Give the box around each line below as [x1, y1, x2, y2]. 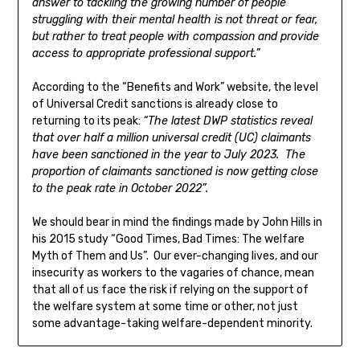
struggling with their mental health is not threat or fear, [31, 13, 318, 27]
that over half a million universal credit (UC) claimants [31, 131, 311, 145]
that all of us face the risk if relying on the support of [31, 283, 309, 297]
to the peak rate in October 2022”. [31, 182, 208, 196]
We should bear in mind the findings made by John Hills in [31, 215, 322, 230]
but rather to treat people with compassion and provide [31, 30, 319, 44]
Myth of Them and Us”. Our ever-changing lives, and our [31, 249, 318, 264]
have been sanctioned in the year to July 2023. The [31, 148, 305, 162]
